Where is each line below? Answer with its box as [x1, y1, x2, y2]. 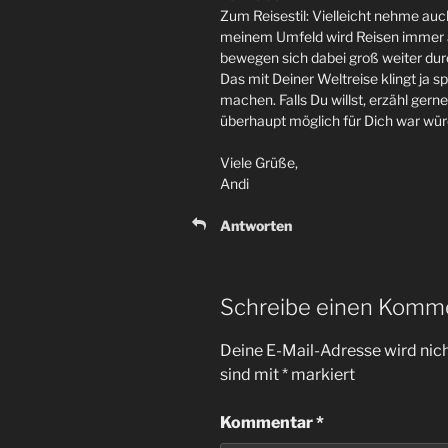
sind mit [220, 364, 282, 384]
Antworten [220, 217, 292, 235]
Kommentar [220, 412, 316, 432]
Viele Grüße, [220, 154, 298, 172]
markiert [288, 364, 355, 384]
